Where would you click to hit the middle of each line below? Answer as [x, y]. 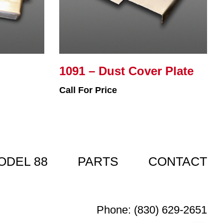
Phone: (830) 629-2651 [152, 210]
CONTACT [178, 161]
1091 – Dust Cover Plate [126, 71]
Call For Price [88, 90]
